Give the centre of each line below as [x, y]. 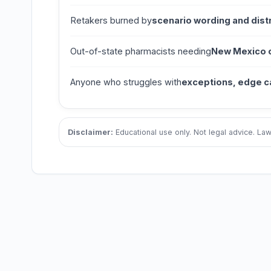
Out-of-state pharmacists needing [141, 51]
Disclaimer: [90, 132]
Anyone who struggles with [126, 82]
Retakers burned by [111, 21]
